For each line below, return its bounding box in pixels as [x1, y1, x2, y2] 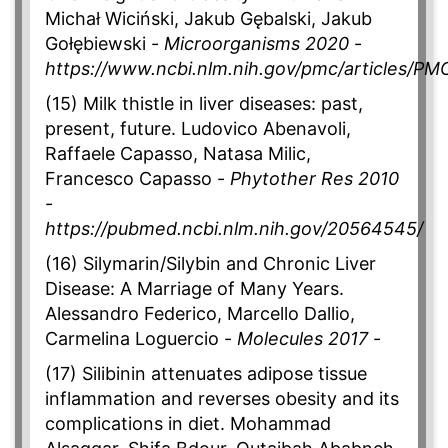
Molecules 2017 [237, 328, 368, 350]
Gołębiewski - [45, 33, 164, 55]
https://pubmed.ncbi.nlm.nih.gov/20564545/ [45, 218, 423, 240]
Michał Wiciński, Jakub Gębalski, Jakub [45, 8, 372, 30]
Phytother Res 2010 [230, 168, 399, 190]
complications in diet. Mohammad [45, 413, 331, 435]
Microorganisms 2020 [164, 33, 349, 55]
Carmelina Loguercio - [45, 328, 237, 350]
